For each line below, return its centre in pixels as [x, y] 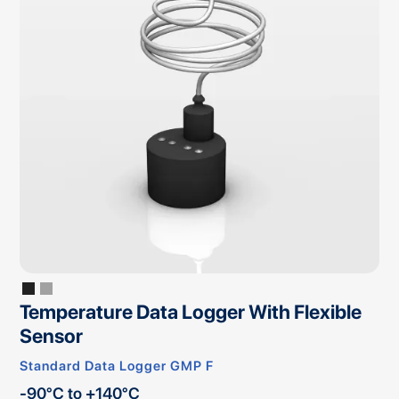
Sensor [52, 336]
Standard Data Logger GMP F [117, 366]
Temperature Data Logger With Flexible [191, 312]
